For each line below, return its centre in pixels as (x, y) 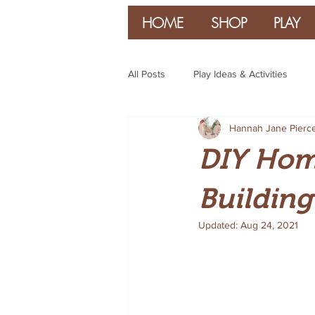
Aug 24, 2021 (269, 225)
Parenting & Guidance (204, 130)
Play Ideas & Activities (240, 73)
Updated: (219, 225)
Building (255, 198)
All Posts (147, 73)
